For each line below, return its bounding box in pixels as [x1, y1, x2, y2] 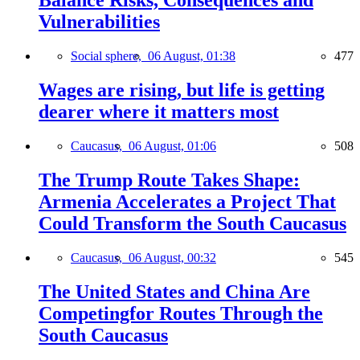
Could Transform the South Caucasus [39, 212, 346, 234]
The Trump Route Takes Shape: [39, 169, 300, 190]
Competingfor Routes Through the [39, 302, 323, 324]
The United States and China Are [39, 280, 310, 302]
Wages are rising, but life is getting [39, 80, 325, 101]
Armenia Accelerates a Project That [39, 190, 336, 212]
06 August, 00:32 [129, 250, 216, 264]
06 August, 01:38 [148, 49, 235, 63]
